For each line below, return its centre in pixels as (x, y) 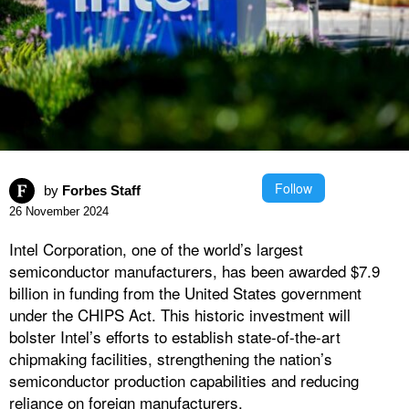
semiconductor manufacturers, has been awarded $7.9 (194, 271)
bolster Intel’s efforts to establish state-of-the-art (175, 337)
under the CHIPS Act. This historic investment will (180, 315)
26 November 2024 (59, 212)
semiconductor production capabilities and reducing (184, 381)
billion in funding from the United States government (185, 293)
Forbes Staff (101, 191)
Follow (294, 188)
